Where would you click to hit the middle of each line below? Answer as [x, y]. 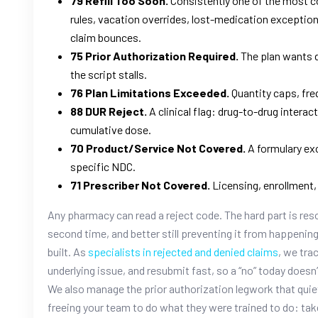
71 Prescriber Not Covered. [140, 185]
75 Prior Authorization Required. [154, 55]
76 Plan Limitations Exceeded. [150, 92]
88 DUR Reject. [109, 111]
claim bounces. [106, 37]
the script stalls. [109, 74]
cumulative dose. [111, 129]
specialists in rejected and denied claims [183, 251]
